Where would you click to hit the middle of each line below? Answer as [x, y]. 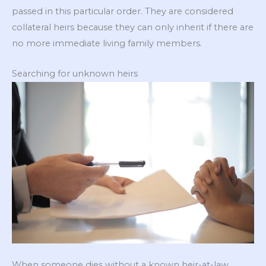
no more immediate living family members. [107, 44]
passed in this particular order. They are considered [123, 12]
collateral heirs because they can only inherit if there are [133, 28]
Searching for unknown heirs [75, 73]
